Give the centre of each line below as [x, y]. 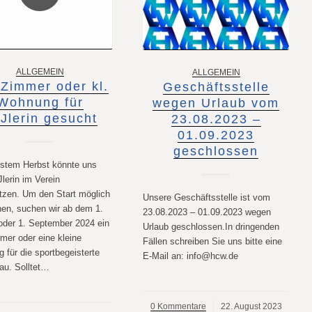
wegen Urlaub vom [216, 103]
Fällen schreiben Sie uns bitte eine [213, 241]
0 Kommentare [178, 306]
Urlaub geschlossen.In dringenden [211, 226]
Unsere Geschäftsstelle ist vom [207, 197]
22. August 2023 [251, 306]
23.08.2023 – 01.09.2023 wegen [207, 212]
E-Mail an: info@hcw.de [191, 256]
